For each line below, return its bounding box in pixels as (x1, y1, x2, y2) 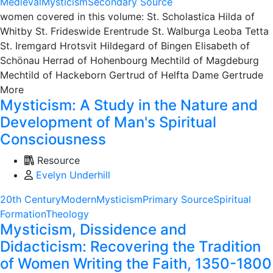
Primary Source (143, 193, 213, 206)
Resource (34, 154, 80, 167)
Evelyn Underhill (36, 169, 110, 182)
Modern (61, 193, 96, 206)
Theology (46, 208, 89, 221)
